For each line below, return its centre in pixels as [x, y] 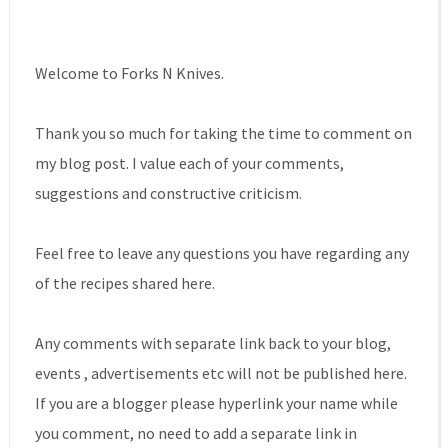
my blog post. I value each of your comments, [189, 163]
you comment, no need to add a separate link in [195, 433]
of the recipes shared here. [124, 283]
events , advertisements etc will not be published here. [220, 373]
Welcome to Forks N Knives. [129, 73]
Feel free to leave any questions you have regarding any [221, 253]
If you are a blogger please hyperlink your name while [216, 403]
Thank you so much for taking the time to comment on [223, 133]
